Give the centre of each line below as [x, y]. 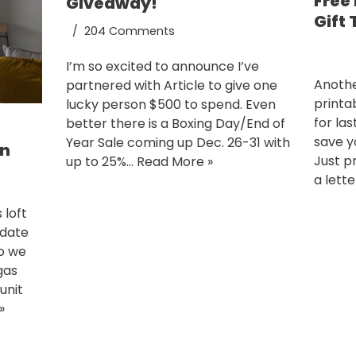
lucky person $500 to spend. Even [170, 104]
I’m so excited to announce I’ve [162, 66]
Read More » [174, 161]
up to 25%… [101, 161]
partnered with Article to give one [171, 85]
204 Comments [129, 31]
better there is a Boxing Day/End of [175, 123]
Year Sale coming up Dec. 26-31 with [178, 142]
